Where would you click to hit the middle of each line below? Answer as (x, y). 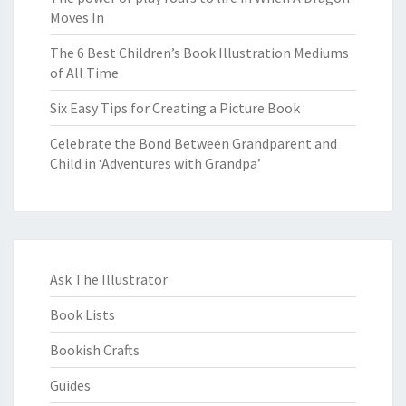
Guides (70, 386)
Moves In (77, 18)
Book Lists (82, 315)
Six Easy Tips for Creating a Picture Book (175, 108)
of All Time (84, 73)
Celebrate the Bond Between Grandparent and (193, 144)
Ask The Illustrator (109, 280)
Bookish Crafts (95, 350)
